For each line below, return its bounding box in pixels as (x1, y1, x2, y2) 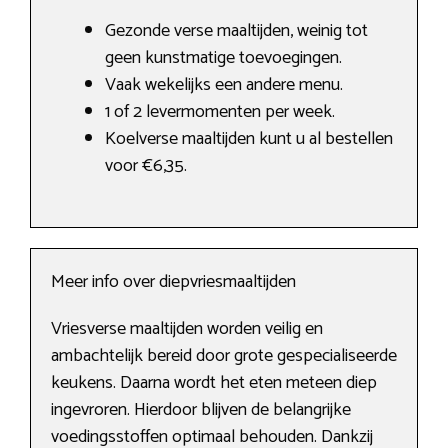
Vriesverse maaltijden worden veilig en (51, 314, 323, 345)
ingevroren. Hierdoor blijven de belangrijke (51, 395, 351, 426)
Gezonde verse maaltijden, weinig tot (105, 16, 368, 47)
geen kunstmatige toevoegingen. (105, 43, 342, 74)
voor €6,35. (105, 151, 187, 182)
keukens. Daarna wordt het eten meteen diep (51, 368, 377, 399)
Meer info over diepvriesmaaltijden (51, 267, 296, 298)
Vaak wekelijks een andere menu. (105, 70, 343, 101)
